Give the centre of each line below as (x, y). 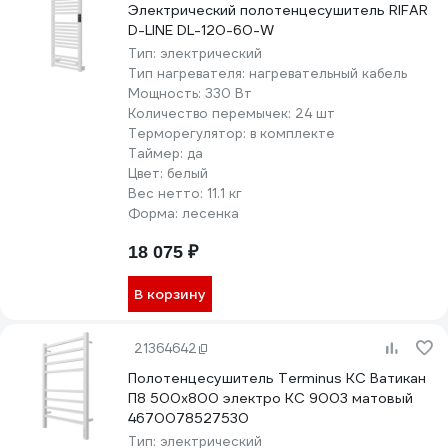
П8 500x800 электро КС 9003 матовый (270, 398)
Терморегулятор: (189, 133)
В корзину (170, 294)
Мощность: (166, 93)
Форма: (155, 213)
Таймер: (157, 153)
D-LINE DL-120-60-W (201, 30)
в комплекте (292, 133)
